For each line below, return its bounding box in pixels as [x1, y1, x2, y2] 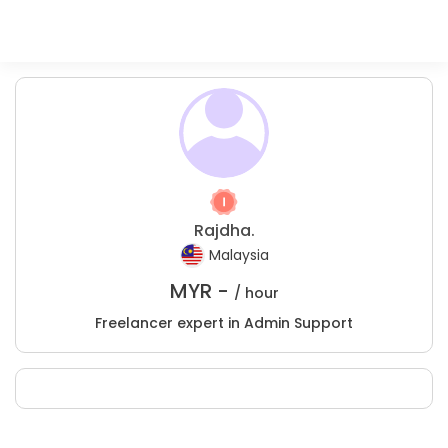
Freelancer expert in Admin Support [95, 313, 353, 333]
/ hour [233, 283, 279, 303]
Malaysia [208, 245, 269, 266]
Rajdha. [193, 219, 255, 242]
